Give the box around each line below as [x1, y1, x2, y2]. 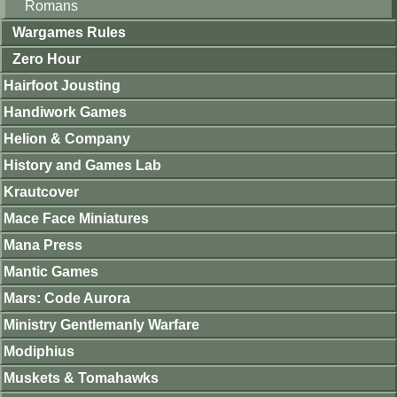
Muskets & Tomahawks [4, 370, 159, 385]
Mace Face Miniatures [4, 211, 149, 226]
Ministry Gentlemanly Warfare [4, 317, 199, 332]
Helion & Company [4, 131, 130, 146]
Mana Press [4, 237, 82, 253]
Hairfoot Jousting [4, 78, 121, 93]
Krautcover [4, 184, 79, 199]
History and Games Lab [4, 158, 161, 173]
